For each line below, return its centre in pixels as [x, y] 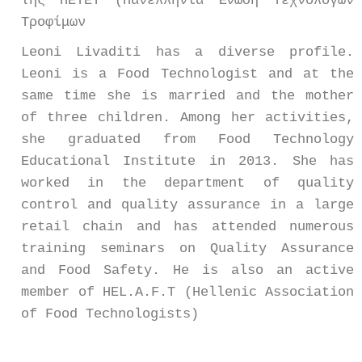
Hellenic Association [273, 292]
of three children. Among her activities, [187, 117]
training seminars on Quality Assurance [187, 248]
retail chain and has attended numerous [187, 226]
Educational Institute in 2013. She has [187, 161]
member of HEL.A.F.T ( [107, 292]
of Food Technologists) [110, 314]
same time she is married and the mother [187, 95]
